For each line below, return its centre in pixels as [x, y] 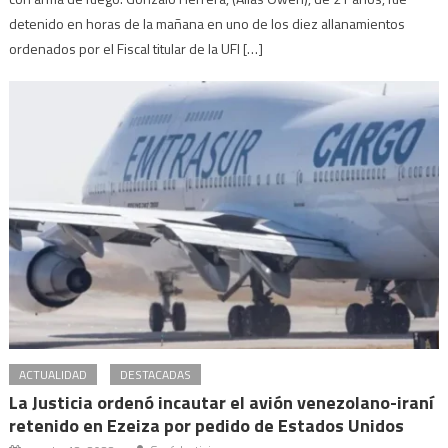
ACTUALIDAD [53, 375]
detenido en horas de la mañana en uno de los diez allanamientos [207, 23]
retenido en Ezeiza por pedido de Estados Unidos [207, 426]
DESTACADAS [156, 375]
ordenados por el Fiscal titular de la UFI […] [136, 48]
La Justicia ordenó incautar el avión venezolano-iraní [222, 403]
